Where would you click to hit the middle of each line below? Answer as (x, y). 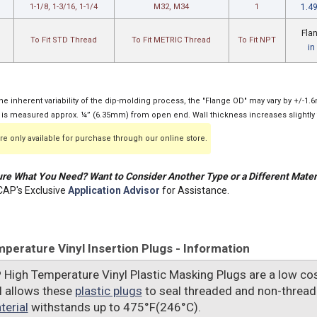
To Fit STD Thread (64, 40)
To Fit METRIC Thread (171, 40)
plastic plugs (108, 291)
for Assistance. (194, 190)
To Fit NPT (257, 40)
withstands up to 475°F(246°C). (114, 307)
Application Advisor (114, 190)
